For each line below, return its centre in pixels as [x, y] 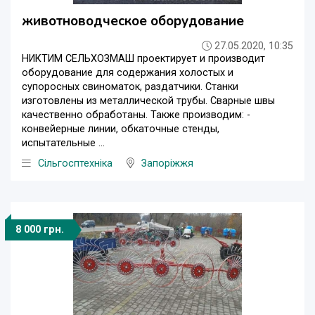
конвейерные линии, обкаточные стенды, [121, 129]
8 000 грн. [40, 230]
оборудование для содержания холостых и [128, 73]
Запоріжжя [167, 164]
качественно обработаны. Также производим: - [136, 115]
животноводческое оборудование [133, 21]
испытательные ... [63, 143]
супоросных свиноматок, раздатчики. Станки [130, 87]
